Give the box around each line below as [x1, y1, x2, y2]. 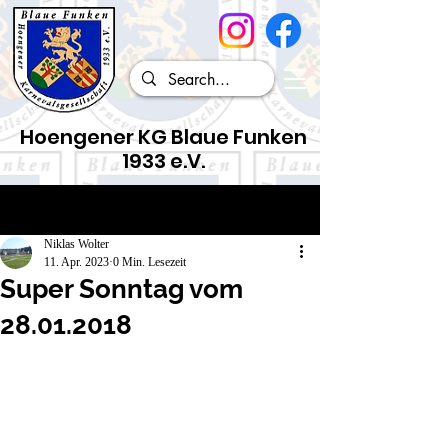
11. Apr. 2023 [44, 255, 109, 269]
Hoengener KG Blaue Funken [19, 123, 307, 151]
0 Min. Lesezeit [113, 255, 186, 269]
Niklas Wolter [44, 237, 109, 251]
